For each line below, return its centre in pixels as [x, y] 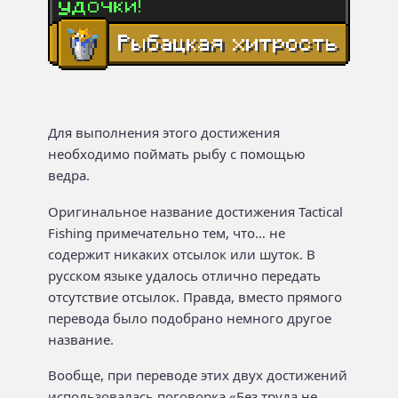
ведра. [69, 175]
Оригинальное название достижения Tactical [195, 211]
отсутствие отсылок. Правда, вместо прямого [195, 296]
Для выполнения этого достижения [164, 132]
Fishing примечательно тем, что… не [167, 232]
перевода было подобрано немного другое [190, 318]
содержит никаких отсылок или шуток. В [182, 254]
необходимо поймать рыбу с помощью [177, 154]
